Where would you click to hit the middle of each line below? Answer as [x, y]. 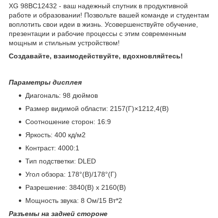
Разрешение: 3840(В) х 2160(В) [76, 188]
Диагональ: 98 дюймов [62, 96]
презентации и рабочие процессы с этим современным [98, 34]
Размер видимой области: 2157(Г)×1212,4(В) [97, 109]
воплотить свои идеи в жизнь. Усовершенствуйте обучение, [103, 25]
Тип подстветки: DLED [61, 161]
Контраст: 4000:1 [52, 148]
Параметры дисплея [45, 82]
